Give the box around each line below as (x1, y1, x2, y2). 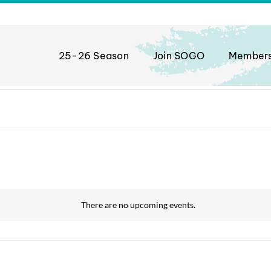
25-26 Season (58, 49, 129, 62)
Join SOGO (152, 49, 204, 62)
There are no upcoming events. (80, 199, 195, 210)
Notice (137, 204, 163, 215)
